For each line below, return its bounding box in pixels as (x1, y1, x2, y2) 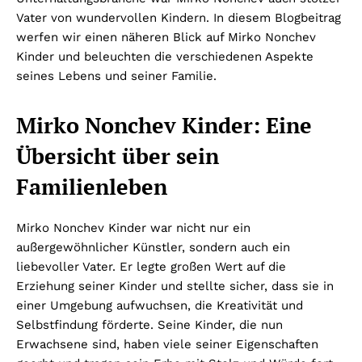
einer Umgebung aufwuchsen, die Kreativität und (16, 298, 303, 314)
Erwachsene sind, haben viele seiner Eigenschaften (16, 337, 318, 352)
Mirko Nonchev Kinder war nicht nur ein (16, 221, 250, 236)
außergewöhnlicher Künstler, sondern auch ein (16, 240, 290, 255)
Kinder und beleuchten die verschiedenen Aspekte (16, 49, 314, 65)
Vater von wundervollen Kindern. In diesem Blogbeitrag (16, 11, 341, 26)
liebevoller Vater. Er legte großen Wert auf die (16, 259, 286, 275)
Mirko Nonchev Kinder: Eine (16, 111, 312, 141)
